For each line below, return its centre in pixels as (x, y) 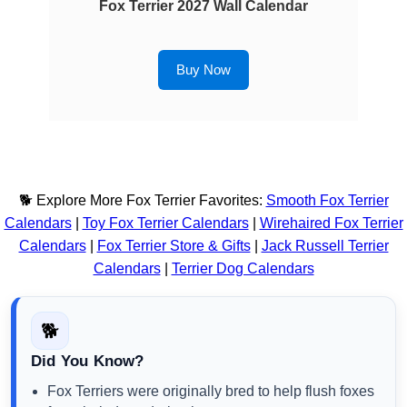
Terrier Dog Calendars (243, 269)
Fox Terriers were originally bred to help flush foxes (211, 392)
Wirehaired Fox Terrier (331, 223)
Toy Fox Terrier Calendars (165, 223)
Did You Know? (88, 362)
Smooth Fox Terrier (327, 201)
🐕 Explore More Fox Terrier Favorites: (142, 201)
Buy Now (203, 70)
